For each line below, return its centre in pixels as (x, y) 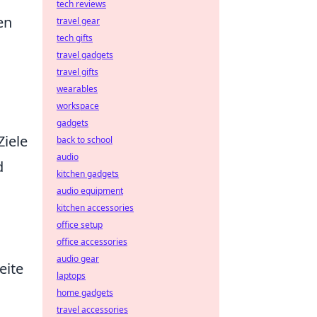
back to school (85, 140)
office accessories (92, 242)
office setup (80, 225)
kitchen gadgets (88, 174)
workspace (78, 106)
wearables (77, 89)
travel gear (78, 21)
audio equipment (90, 191)
